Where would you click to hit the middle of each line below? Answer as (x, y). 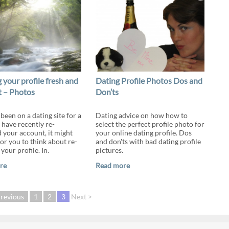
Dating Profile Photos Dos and (149, 81)
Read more (112, 165)
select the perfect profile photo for (150, 124)
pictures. (109, 150)
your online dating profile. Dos (143, 133)
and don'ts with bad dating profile (148, 141)
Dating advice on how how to (141, 115)
